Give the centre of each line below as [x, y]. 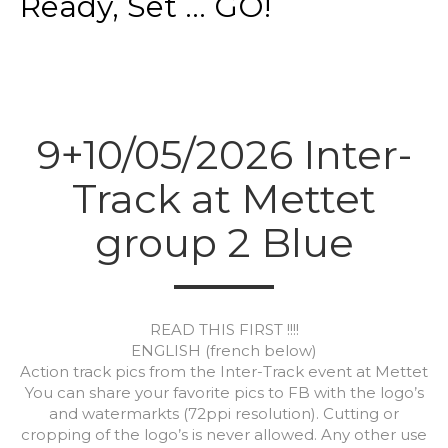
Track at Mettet [224, 199]
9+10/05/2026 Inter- [224, 155]
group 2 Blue [224, 243]
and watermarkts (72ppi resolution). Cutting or [224, 414]
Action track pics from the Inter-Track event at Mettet [224, 372]
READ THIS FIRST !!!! [224, 330]
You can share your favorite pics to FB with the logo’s [224, 393]
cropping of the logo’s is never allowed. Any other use [224, 435]
